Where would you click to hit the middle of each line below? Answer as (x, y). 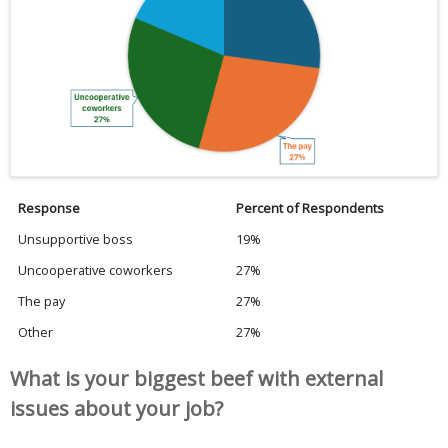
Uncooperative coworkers (96, 269)
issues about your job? (116, 408)
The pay (42, 300)
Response (49, 207)
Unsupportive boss (76, 238)
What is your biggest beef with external (196, 378)
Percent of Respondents (310, 207)
